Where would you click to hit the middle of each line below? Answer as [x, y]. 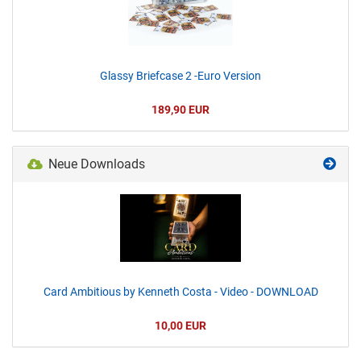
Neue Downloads [95, 164]
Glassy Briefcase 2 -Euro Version [180, 76]
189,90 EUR [180, 110]
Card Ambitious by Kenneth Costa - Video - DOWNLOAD [180, 292]
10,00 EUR [180, 326]
